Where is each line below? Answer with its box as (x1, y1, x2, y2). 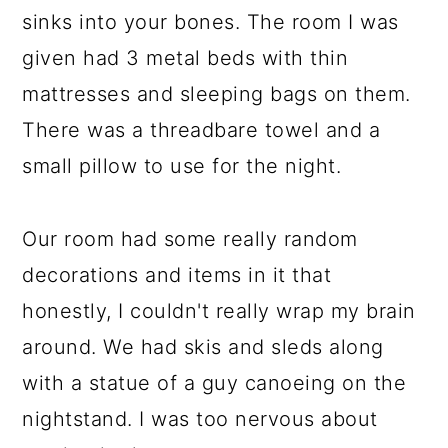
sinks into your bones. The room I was (22, 10, 399, 34)
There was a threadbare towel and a (22, 118, 381, 142)
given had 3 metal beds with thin (22, 46, 349, 70)
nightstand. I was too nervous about (22, 407, 378, 431)
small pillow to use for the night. (22, 154, 342, 178)
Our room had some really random (22, 227, 358, 251)
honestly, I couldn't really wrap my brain (22, 299, 416, 323)
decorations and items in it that (22, 263, 332, 287)
